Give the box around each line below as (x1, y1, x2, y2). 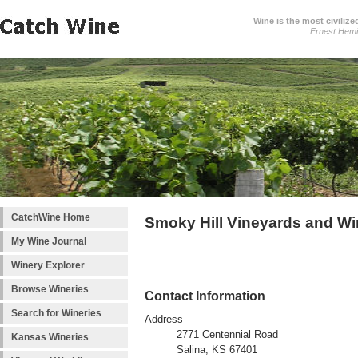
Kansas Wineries (11, 332, 89, 343)
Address (145, 314, 183, 326)
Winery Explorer (11, 260, 85, 271)
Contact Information (145, 288, 265, 304)
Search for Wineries (11, 308, 101, 319)
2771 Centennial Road (177, 329, 278, 341)
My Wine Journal (11, 236, 86, 247)
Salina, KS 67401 (177, 344, 257, 356)
